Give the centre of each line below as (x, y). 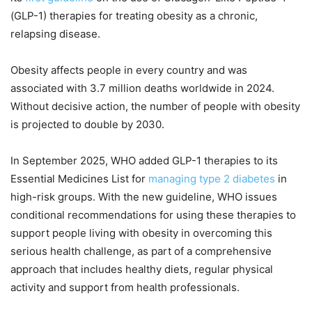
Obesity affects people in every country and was (129, 70)
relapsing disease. (55, 33)
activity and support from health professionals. (125, 287)
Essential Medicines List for (79, 178)
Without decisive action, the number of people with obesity (155, 106)
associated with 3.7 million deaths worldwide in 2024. (142, 88)
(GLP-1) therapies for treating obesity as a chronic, (134, 15)
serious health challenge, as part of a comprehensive (141, 251)
